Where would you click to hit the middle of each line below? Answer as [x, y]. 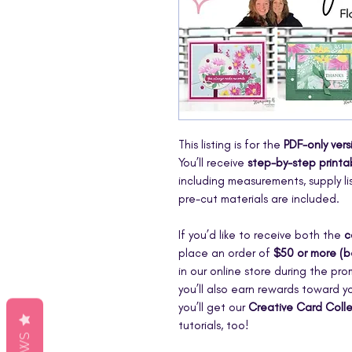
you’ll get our [213, 307]
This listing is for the [231, 144]
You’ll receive [213, 162]
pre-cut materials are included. [259, 198]
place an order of [226, 253]
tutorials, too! [214, 325]
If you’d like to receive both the [261, 235]
